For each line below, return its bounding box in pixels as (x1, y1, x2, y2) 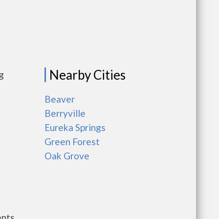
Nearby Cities (49, 67, 126, 83)
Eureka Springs (44, 122, 106, 133)
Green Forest (44, 136, 100, 147)
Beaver (44, 93, 75, 105)
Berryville (44, 108, 86, 119)
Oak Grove (44, 150, 89, 161)
